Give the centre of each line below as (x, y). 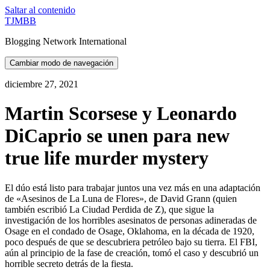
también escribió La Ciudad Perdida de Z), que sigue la (109, 209)
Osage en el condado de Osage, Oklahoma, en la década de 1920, (130, 231)
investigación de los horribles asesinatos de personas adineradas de (131, 220)
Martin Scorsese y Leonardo (121, 114)
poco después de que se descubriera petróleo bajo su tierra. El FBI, (131, 242)
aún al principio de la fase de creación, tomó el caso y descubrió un (132, 253)
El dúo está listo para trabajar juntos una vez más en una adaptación (133, 187)
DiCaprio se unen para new (117, 136)
